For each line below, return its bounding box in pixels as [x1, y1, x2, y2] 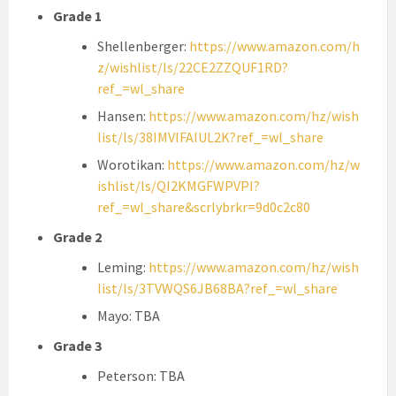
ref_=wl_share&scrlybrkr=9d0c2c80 [97, 198, 310, 217]
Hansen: [97, 107, 148, 126]
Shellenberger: [97, 37, 189, 56]
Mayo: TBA [97, 307, 160, 325]
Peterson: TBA [97, 367, 185, 385]
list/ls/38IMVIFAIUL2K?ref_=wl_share [97, 128, 324, 147]
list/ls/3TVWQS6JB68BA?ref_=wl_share [97, 279, 338, 298]
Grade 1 [53, 7, 102, 26]
